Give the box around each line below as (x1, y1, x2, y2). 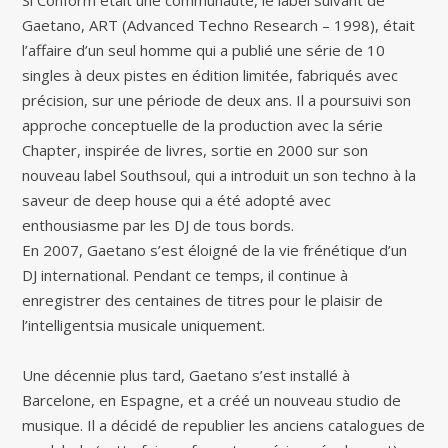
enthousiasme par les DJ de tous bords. (22, 214, 295, 235)
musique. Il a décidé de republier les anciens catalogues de (22, 414, 426, 435)
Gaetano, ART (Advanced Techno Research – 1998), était (22, 14, 416, 35)
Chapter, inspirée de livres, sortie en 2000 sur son (22, 139, 369, 160)
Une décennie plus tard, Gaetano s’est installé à (22, 364, 351, 385)
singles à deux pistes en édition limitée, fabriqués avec (22, 64, 399, 85)
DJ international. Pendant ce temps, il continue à (22, 264, 349, 285)
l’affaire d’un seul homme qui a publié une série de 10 (22, 39, 386, 60)
